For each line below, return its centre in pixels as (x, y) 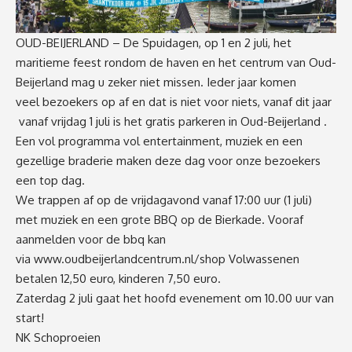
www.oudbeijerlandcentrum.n (112, 258)
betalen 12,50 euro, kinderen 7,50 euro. (118, 278)
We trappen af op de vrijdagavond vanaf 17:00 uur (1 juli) (164, 200)
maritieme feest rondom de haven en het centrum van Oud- (176, 62)
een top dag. (50, 180)
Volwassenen (262, 258)
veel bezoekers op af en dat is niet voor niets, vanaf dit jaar (174, 101)
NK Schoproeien (58, 337)
